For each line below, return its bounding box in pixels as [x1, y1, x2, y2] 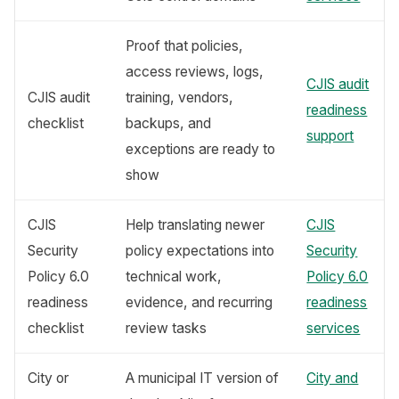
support [306, 126, 354, 144]
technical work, [126, 267, 223, 285]
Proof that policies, [126, 37, 244, 54]
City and [306, 369, 359, 387]
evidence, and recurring [126, 293, 273, 311]
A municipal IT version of [126, 369, 280, 387]
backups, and [126, 114, 212, 132]
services [306, 319, 361, 337]
